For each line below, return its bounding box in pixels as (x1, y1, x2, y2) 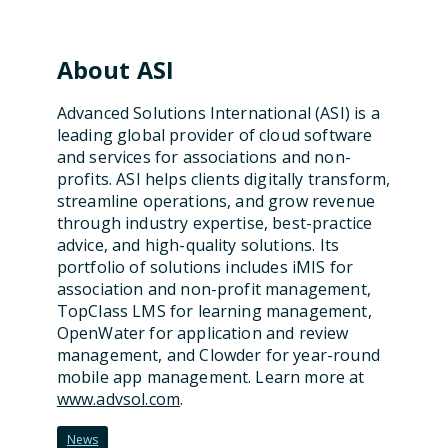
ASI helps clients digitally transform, (112, 168, 391, 190)
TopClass (56, 300, 129, 322)
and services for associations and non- (56, 146, 351, 168)
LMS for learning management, (128, 300, 372, 322)
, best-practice (263, 212, 373, 234)
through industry (56, 212, 193, 234)
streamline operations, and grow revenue (56, 190, 376, 212)
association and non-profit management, (56, 278, 371, 300)
